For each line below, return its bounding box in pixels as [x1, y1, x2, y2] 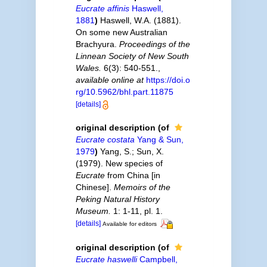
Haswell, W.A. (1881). [100, 15, 181, 25]
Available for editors [102, 221, 157, 227]
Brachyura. [75, 39, 119, 49]
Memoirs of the [113, 182, 170, 192]
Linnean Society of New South [75, 51, 189, 61]
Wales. [75, 63, 101, 73]
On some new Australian [75, 27, 167, 37]
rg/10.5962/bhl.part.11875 [75, 87, 173, 97]
